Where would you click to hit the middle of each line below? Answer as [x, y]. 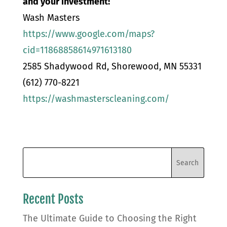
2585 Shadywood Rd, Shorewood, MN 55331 [112, 66]
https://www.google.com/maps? [88, 34]
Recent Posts [53, 199]
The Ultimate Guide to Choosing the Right [109, 218]
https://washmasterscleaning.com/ [96, 99]
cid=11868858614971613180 [77, 50]
